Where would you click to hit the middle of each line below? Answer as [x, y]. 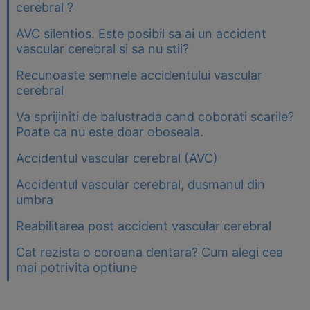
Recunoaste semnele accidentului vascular [139, 75]
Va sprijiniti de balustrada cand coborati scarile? [155, 117]
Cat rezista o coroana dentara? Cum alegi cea [149, 252]
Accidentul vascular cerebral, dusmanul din [140, 184]
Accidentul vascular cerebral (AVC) [117, 158]
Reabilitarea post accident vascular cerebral [144, 226]
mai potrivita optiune [76, 267]
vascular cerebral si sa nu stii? [102, 49]
